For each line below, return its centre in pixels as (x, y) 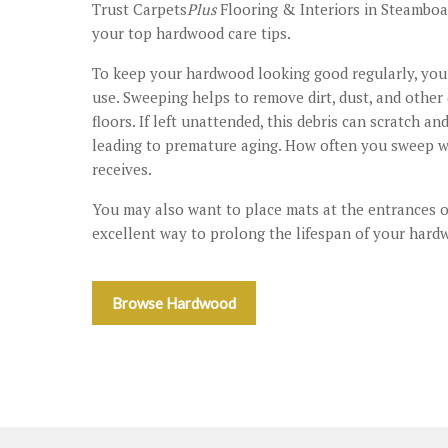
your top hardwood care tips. (191, 32)
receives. (122, 168)
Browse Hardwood (174, 302)
